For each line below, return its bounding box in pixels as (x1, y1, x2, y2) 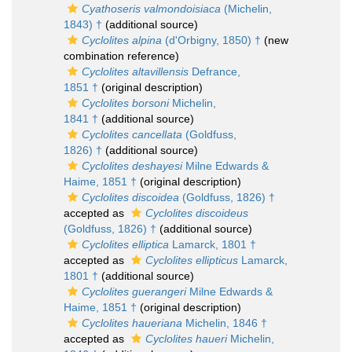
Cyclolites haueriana (82, 317, 182, 329)
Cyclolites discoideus (145, 207, 248, 219)
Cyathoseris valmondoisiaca (82, 2, 221, 15)
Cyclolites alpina (82, 34, 162, 46)
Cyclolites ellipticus (145, 254, 238, 266)
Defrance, (189, 65, 240, 78)
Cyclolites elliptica (82, 238, 169, 251)
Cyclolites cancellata (82, 128, 182, 141)
